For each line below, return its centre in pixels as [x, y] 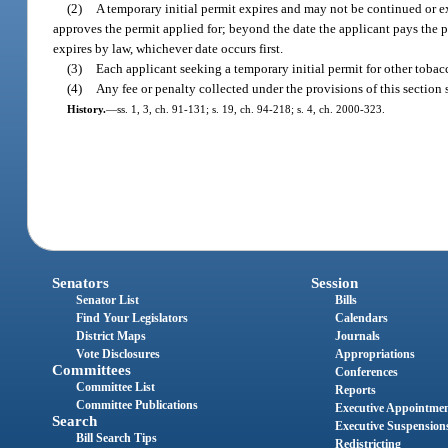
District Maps [111, 336]
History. [86, 108]
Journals [357, 336]
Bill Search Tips [117, 438]
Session [334, 283]
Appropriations [374, 354]
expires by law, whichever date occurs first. [168, 48]
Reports [355, 390]
